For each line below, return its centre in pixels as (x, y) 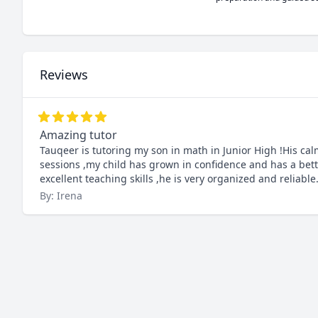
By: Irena (61, 196)
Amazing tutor (78, 135)
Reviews (64, 75)
